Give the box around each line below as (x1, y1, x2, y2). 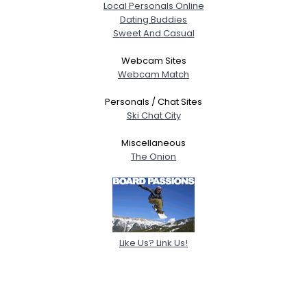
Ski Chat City (126, 108, 181, 122)
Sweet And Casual (112, 26, 195, 40)
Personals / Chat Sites (105, 95, 202, 108)
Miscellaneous (121, 136, 186, 149)
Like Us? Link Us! (119, 236, 188, 249)
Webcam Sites (121, 53, 186, 67)
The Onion (131, 149, 176, 163)
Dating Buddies (120, 12, 187, 26)
